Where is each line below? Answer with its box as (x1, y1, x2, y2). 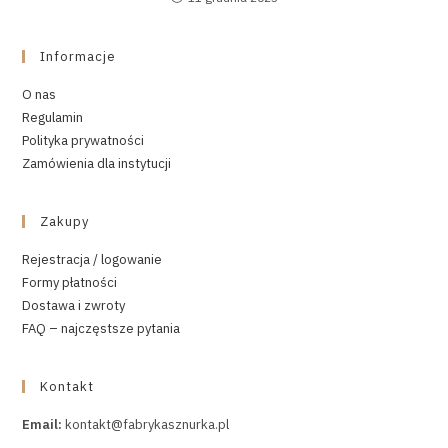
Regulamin (22, 109, 84, 127)
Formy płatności (22, 274, 118, 292)
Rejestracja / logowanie (22, 251, 163, 269)
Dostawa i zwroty (22, 297, 126, 315)
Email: (22, 416, 66, 434)
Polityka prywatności (22, 132, 145, 150)
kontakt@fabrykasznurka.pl (65, 416, 230, 434)
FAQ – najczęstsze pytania (22, 320, 181, 338)
